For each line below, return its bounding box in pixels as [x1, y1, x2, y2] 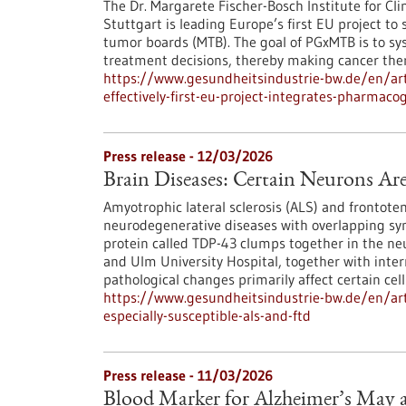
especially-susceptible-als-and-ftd [103, 306, 311, 324]
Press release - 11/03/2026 [103, 366, 273, 384]
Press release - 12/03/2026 [103, 147, 273, 165]
